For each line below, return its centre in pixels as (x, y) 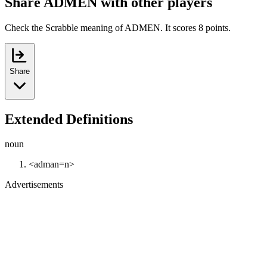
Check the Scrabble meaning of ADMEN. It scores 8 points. (118, 27)
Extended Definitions (69, 119)
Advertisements (34, 185)
